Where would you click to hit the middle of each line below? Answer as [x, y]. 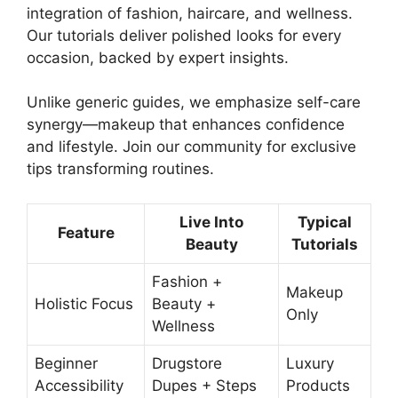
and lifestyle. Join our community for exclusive [191, 147]
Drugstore [187, 363]
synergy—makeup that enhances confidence [186, 124]
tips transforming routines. [120, 169]
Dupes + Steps [204, 385]
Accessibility [79, 385]
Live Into [211, 222]
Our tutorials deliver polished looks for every [184, 35]
